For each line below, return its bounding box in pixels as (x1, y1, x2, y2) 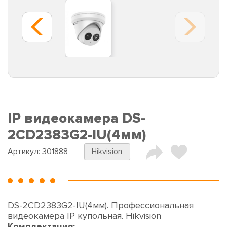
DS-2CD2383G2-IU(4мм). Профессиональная (8, 200, 194, 211)
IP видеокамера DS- (8, 110, 145, 127)
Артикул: (8, 146, 42, 157)
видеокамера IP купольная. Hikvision (8, 210, 161, 222)
